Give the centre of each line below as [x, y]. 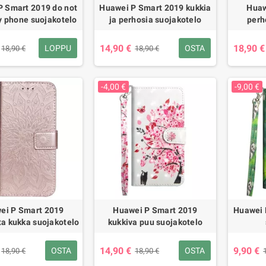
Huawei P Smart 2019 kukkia [155, 8]
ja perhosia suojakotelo [155, 20]
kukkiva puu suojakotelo [155, 222]
